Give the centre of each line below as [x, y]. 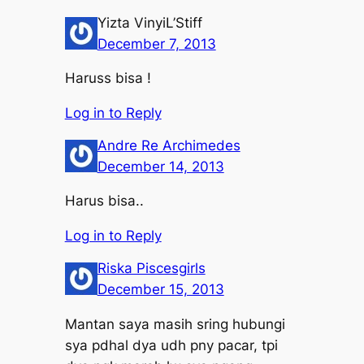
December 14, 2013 [160, 166]
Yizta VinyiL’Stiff [149, 22]
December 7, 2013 [156, 43]
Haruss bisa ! [108, 78]
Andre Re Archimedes [169, 145]
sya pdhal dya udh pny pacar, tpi [171, 345]
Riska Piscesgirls [151, 268]
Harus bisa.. [104, 201]
